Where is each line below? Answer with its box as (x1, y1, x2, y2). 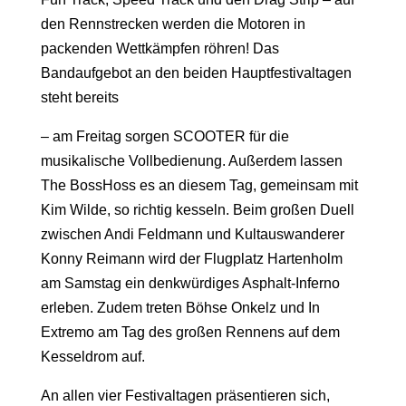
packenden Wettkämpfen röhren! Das (40, 41, 279, 57)
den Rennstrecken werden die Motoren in (40, 16, 305, 33)
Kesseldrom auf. (40, 349, 145, 365)
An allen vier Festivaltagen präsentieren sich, (40, 388, 330, 404)
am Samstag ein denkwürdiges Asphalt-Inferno (40, 275, 340, 292)
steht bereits (40, 90, 119, 106)
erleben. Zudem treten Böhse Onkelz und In (40, 300, 320, 316)
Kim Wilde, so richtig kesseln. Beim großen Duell (40, 202, 354, 218)
